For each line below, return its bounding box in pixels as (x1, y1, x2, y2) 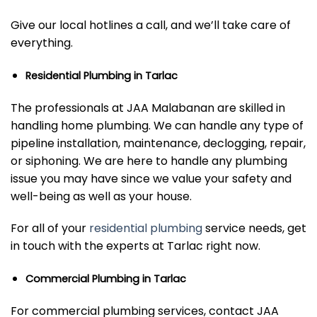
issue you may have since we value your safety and (11, 170, 292, 187)
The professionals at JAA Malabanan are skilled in (11, 99, 285, 116)
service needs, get (202, 220, 306, 237)
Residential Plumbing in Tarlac (25, 68, 178, 83)
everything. (11, 34, 73, 51)
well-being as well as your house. (11, 188, 192, 204)
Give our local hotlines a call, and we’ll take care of (11, 16, 291, 33)
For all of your (11, 220, 89, 237)
